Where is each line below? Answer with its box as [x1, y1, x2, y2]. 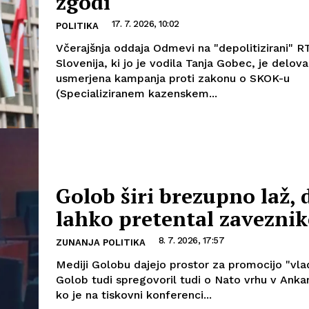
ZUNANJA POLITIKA [56, 237, 146, 248]
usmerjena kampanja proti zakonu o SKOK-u [56, 72, 290, 86]
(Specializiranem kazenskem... [56, 87, 217, 101]
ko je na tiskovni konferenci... [56, 288, 212, 302]
